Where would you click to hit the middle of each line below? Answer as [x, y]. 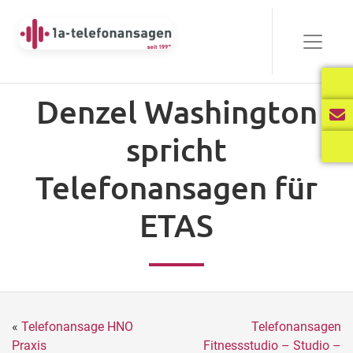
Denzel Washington [176, 111]
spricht [176, 149]
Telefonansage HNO [77, 327]
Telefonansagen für [176, 187]
